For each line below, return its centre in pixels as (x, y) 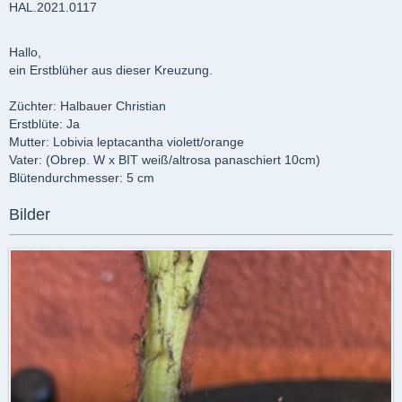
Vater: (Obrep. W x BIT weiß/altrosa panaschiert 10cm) (165, 160)
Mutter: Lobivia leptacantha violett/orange (127, 142)
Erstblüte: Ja (44, 124)
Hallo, (25, 52)
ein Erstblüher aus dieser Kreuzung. (111, 70)
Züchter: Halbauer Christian (87, 106)
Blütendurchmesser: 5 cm (82, 178)
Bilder (30, 214)
